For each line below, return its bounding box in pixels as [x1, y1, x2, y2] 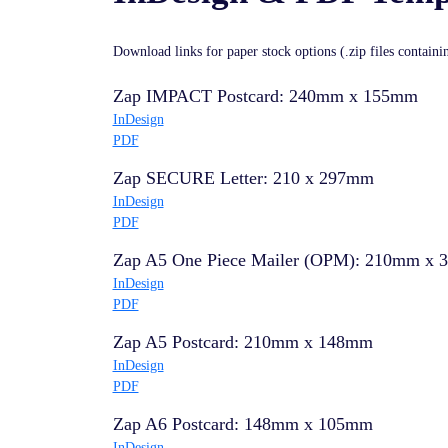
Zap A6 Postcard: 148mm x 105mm [112, 414, 373, 434]
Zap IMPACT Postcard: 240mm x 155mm [112, 86, 418, 106]
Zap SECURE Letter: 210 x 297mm [112, 168, 374, 188]
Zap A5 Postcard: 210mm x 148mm [112, 332, 373, 352]
